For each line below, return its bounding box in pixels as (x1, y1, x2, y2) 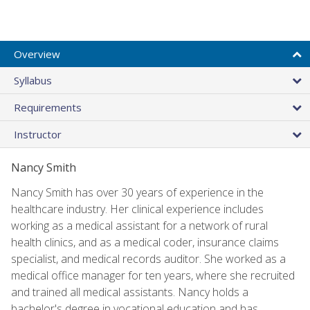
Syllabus (14, 73, 52, 87)
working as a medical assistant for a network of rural (11, 217, 268, 233)
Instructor (14, 127, 62, 141)
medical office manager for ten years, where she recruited (11, 267, 295, 283)
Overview (14, 46, 60, 61)
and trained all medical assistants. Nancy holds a (11, 284, 248, 300)
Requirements (14, 100, 82, 114)
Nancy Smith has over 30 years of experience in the (11, 184, 264, 200)
